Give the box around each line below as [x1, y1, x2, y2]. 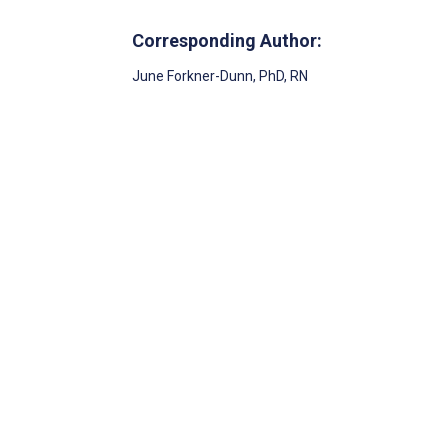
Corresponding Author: [132, 29, 322, 51]
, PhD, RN [253, 67, 308, 84]
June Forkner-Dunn [132, 67, 253, 84]
